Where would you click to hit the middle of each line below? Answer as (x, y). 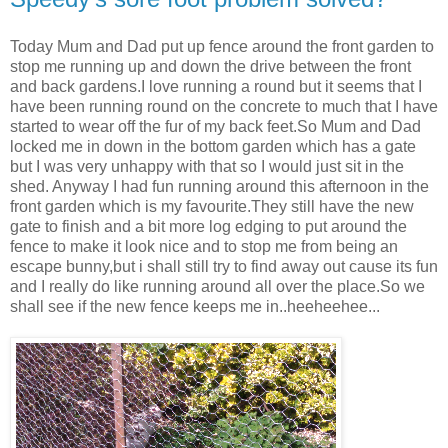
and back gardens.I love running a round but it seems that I (216, 86)
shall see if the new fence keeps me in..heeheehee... (195, 306)
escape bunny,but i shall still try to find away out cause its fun (224, 266)
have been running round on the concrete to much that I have (224, 106)
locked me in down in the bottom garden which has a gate (213, 146)
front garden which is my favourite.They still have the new (212, 206)
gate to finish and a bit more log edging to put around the (208, 226)
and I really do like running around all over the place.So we (217, 286)
